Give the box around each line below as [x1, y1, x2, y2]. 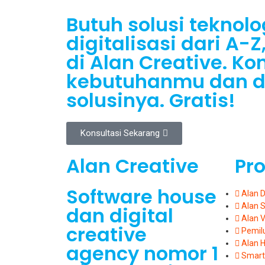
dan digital [66, 202, 173, 230]
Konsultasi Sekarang [80, 128, 160, 139]
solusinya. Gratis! [66, 87, 235, 114]
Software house [66, 183, 216, 211]
